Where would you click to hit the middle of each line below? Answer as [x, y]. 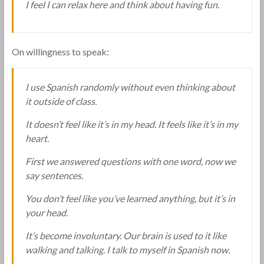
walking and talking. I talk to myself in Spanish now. [127, 250]
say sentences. [54, 175]
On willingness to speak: [60, 52]
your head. [46, 212]
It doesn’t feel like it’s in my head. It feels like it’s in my [131, 124]
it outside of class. [61, 101]
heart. [37, 138]
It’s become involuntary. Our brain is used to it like [126, 235]
